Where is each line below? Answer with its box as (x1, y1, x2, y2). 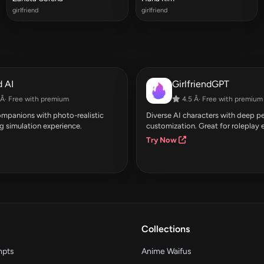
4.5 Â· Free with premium (180, 94, 263, 103)
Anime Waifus (141, 246, 192, 256)
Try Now (146, 135, 179, 144)
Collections (141, 223, 190, 235)
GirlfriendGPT (172, 78, 229, 90)
